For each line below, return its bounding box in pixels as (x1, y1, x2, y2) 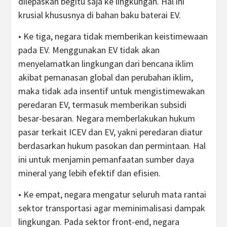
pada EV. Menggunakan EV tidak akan (18, 44, 160, 56)
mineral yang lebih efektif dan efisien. (18, 167, 161, 179)
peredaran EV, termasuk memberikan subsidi (18, 99, 186, 110)
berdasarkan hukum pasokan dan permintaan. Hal (18, 140, 206, 152)
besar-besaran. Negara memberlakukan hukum (18, 112, 195, 124)
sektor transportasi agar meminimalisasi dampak (18, 202, 205, 214)
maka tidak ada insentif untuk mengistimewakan (18, 85, 205, 97)
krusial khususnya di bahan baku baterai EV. (18, 9, 181, 21)
